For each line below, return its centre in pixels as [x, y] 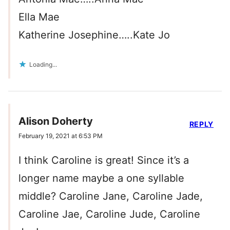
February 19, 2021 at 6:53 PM [61, 136]
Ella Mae [39, 17]
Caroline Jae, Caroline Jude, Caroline [109, 214]
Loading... [43, 65]
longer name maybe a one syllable [101, 178]
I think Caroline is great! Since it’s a [104, 160]
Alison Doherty [56, 121]
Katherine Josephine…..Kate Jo [94, 35]
